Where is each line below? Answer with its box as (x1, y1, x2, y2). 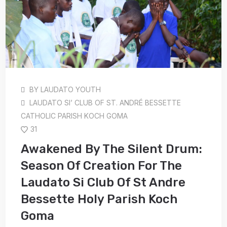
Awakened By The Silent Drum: (21, 141, 203, 156)
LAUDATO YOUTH (41, 85, 101, 94)
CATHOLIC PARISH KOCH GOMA (21, 111, 128, 120)
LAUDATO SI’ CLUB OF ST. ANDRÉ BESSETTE (29, 98, 181, 107)
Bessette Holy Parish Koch (21, 192, 178, 206)
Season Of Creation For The (21, 158, 182, 173)
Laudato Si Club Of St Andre (21, 175, 186, 190)
